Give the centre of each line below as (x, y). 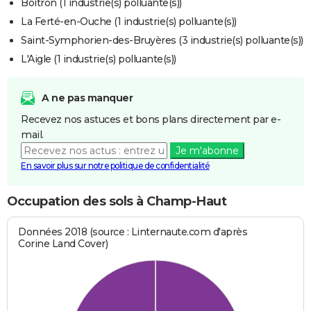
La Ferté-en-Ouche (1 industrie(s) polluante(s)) (129, 22)
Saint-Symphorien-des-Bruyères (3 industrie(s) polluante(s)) (162, 41)
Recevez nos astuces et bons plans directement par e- (151, 120)
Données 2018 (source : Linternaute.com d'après (133, 232)
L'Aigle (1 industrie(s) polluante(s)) (99, 59)
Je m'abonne (207, 151)
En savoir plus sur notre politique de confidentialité (115, 166)
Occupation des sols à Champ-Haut (117, 202)
